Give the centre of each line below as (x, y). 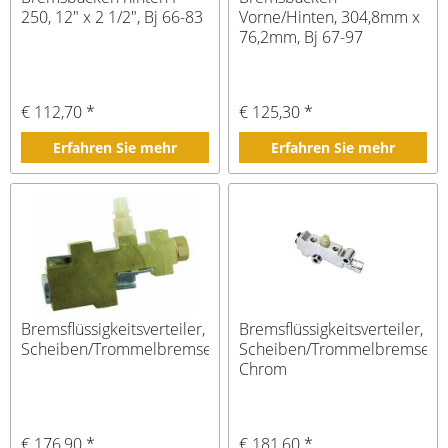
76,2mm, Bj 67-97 (301, 36)
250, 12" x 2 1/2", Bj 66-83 (112, 16)
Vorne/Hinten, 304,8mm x (330, 16)
